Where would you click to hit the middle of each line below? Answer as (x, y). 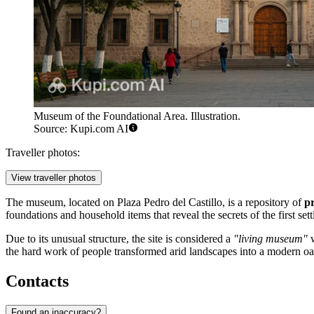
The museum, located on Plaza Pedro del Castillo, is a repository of (155, 203)
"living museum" (271, 239)
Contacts (37, 281)
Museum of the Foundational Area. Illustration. (137, 116)
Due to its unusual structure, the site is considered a (120, 239)
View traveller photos (54, 178)
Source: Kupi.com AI (81, 129)
